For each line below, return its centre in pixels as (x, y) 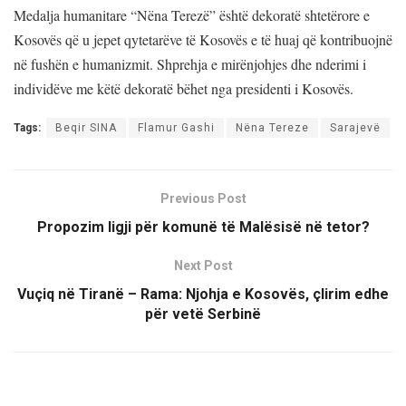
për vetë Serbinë (203, 314)
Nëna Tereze (272, 127)
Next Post (203, 265)
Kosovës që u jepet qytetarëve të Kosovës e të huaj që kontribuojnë (203, 39)
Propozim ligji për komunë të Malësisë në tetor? (203, 227)
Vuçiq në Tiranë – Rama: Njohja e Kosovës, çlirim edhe (203, 294)
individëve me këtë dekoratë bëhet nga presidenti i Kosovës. (184, 88)
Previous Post (203, 198)
